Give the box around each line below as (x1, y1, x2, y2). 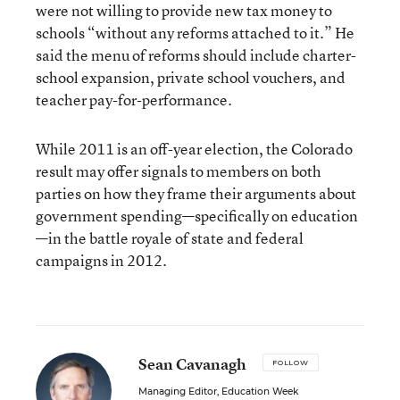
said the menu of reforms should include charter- (36, 45, 356, 65)
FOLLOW (272, 358, 309, 367)
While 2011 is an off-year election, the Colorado (36, 138, 353, 159)
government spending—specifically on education (36, 205, 358, 226)
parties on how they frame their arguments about (36, 183, 356, 204)
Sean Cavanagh (138, 354, 246, 374)
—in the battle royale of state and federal (36, 228, 304, 248)
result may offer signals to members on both (36, 161, 321, 181)
